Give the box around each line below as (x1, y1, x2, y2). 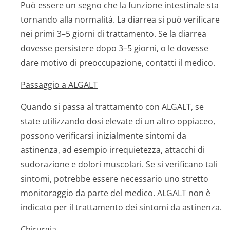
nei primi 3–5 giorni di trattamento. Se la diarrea (21, 28, 206, 40)
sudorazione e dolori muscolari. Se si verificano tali (21, 159, 217, 170)
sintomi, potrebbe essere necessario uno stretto (21, 173, 208, 184)
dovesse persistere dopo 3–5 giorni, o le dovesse (21, 43, 208, 54)
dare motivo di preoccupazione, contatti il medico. (21, 57, 215, 68)
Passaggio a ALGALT (21, 79, 98, 90)
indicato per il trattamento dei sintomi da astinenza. (21, 202, 222, 213)
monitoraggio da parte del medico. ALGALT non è (21, 187, 210, 199)
